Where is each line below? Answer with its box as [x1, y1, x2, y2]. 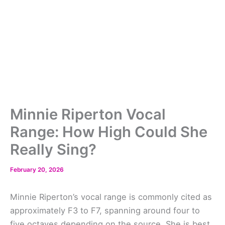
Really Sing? [10, 140, 96, 158]
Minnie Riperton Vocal [10, 105, 166, 123]
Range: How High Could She [10, 123, 207, 141]
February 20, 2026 [10, 166, 64, 173]
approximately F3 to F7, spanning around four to [10, 205, 200, 216]
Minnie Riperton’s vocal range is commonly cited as [10, 192, 212, 202]
